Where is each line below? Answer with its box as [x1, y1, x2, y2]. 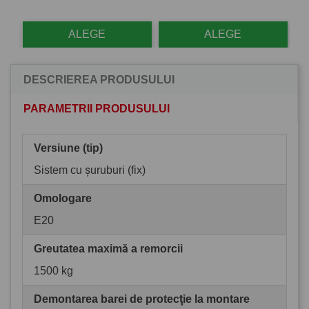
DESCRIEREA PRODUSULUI [23, 73, 175, 86]
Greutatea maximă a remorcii [34, 242, 183, 255]
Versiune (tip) [34, 141, 103, 154]
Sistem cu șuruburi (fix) [34, 163, 146, 176]
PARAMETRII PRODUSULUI [23, 102, 170, 114]
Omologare [34, 192, 92, 204]
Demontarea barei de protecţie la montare [34, 292, 250, 305]
